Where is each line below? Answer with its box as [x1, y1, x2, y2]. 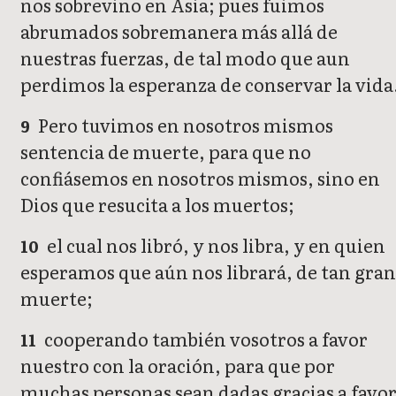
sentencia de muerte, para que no [20, 138, 311, 165]
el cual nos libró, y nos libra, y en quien [43, 232, 386, 259]
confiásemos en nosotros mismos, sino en [20, 164, 380, 192]
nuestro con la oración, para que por [20, 352, 335, 379]
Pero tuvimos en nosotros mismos [34, 111, 334, 139]
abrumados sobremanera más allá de [20, 18, 338, 45]
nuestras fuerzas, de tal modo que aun [20, 44, 350, 72]
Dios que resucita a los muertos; [20, 191, 294, 218]
